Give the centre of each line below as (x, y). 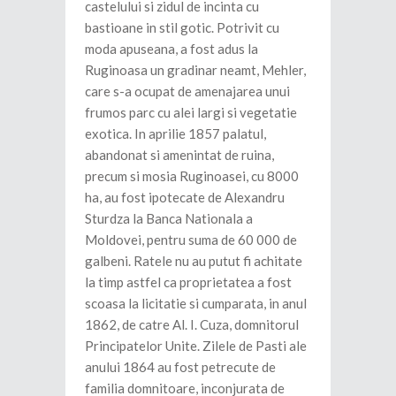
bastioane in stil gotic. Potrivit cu (182, 28)
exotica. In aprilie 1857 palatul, (175, 134)
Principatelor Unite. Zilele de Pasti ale (196, 346)
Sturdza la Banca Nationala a (169, 219)
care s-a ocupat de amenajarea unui (187, 91)
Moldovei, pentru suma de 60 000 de (191, 240)
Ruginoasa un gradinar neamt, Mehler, (195, 70)
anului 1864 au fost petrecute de (180, 367)
